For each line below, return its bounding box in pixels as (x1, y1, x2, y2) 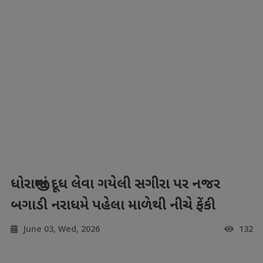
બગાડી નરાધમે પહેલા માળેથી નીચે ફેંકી (10, 197, 215, 215)
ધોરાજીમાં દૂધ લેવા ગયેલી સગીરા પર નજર (10, 176, 220, 194)
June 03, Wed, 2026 (20, 223, 100, 234)
